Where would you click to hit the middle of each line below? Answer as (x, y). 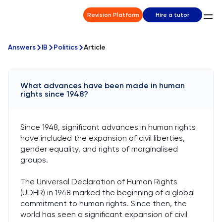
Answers (22, 47)
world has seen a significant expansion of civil (104, 214)
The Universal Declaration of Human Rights (99, 182)
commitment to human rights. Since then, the (104, 203)
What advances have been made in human (103, 85)
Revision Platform (113, 15)
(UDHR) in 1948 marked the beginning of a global (108, 193)
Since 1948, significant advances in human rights (108, 127)
